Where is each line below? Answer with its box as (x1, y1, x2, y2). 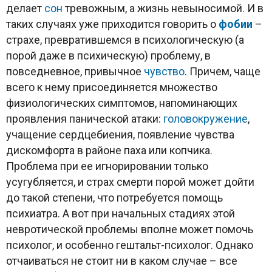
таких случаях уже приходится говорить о (6, 17, 219, 30)
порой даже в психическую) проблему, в (6, 49, 211, 62)
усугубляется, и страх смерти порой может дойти (6, 175, 254, 188)
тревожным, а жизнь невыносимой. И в (63, 1, 263, 15)
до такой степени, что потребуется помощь (6, 191, 223, 204)
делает (6, 1, 44, 15)
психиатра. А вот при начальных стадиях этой (6, 206, 235, 220)
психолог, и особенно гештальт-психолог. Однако (6, 238, 253, 251)
